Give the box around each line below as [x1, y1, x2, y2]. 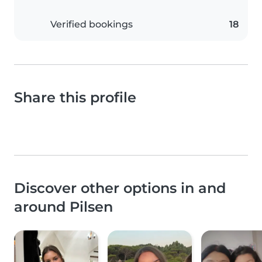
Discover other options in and [14, 180, 226, 197]
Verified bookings [50, 19, 133, 30]
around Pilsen [14, 198, 113, 216]
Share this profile [14, 89, 136, 106]
